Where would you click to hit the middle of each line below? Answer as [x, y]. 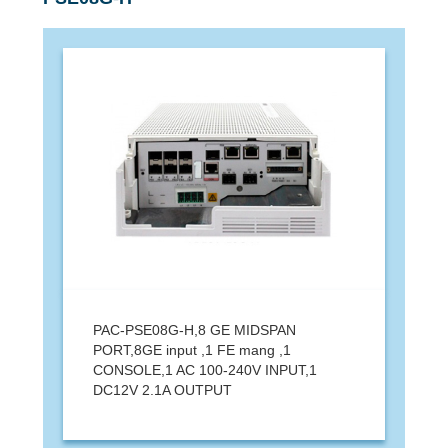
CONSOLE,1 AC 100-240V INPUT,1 [204, 369]
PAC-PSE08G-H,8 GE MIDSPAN [194, 329]
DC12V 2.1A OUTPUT [162, 389]
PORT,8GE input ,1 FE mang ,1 [191, 349]
